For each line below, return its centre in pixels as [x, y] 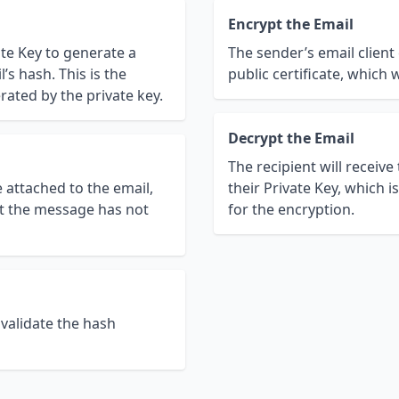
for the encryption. [291, 210]
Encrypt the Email [291, 24]
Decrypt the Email [291, 138]
